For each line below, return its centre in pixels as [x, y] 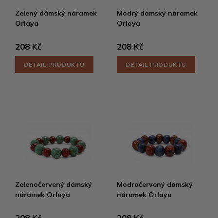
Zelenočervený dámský [54, 184]
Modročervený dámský [155, 184]
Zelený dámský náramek [56, 13]
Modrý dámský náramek [157, 13]
